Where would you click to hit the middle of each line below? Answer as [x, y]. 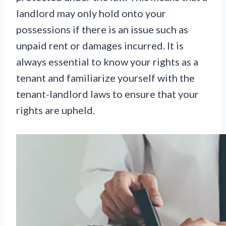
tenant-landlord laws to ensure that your [107, 94]
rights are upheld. [55, 110]
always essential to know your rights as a [107, 62]
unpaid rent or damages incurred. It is [100, 45]
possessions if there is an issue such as [102, 29]
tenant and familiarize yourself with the [105, 78]
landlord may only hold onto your [91, 13]
